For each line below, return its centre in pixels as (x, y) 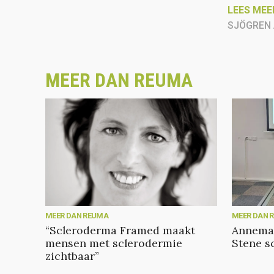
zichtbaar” (72, 256)
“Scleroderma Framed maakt (120, 231)
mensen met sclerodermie (114, 243)
